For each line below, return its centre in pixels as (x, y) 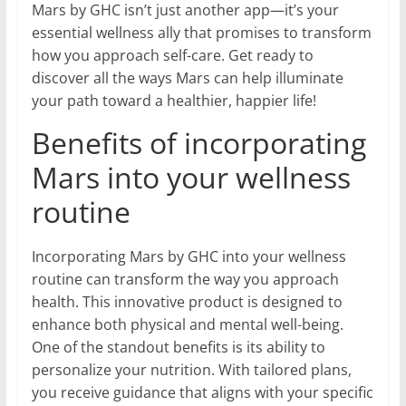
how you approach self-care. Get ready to (172, 56)
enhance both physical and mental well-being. (187, 325)
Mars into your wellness (191, 178)
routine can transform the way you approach (185, 280)
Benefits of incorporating (198, 143)
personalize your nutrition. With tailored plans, (191, 370)
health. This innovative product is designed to (187, 302)
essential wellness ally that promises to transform (201, 33)
